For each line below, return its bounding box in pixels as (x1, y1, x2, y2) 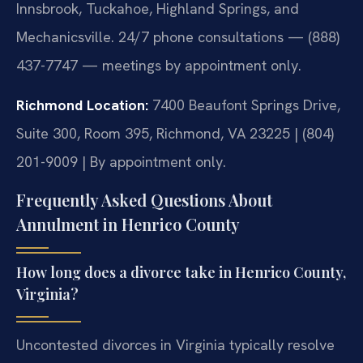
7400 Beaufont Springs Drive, (148, 96, 340, 115)
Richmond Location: (16, 96, 148, 115)
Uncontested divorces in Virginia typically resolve (16, 335, 335, 354)
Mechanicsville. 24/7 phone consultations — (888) (16, 27, 340, 46)
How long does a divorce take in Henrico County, (16, 262, 346, 282)
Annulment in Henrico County (16, 212, 240, 235)
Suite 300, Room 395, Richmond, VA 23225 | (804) (16, 124, 334, 143)
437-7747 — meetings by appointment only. (16, 55, 301, 75)
